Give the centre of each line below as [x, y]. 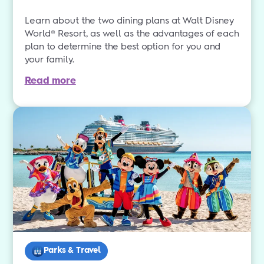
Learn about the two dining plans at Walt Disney [129, 21]
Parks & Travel [72, 250]
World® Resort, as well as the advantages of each [132, 34]
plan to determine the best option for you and [122, 47]
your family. [49, 60]
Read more [50, 80]
